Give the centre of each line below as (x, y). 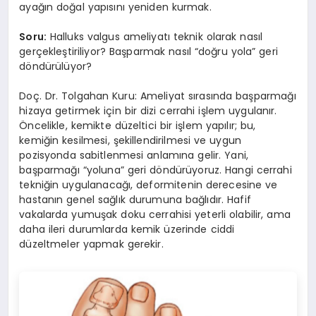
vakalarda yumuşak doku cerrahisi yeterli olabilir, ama (155, 215)
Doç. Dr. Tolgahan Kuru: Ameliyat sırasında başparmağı (158, 96)
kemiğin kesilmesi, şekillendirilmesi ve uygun (130, 141)
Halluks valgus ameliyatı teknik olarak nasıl (154, 37)
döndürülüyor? (56, 67)
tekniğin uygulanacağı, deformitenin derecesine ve (148, 185)
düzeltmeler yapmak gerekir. (91, 244)
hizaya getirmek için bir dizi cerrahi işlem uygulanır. (148, 111)
